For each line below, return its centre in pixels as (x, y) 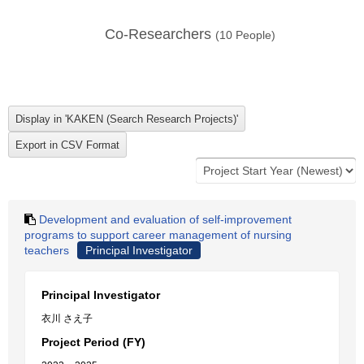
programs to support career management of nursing (158, 235)
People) (254, 35)
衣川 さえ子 (67, 318)
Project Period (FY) (93, 342)
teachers (47, 250)
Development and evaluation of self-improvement (165, 219)
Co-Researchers (160, 34)
